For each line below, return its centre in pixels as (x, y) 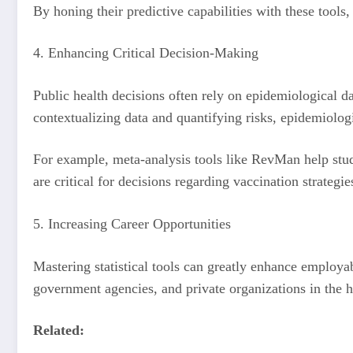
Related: (59, 331)
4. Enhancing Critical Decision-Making (148, 53)
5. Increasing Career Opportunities (134, 224)
